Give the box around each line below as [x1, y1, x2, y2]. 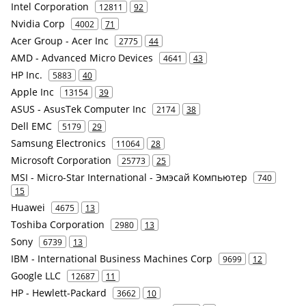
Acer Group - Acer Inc [11, 34, 109, 47]
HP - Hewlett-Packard [11, 286, 107, 299]
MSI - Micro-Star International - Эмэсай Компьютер [11, 171, 247, 184]
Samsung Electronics [11, 137, 106, 150]
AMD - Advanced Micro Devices [11, 51, 153, 64]
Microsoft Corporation [11, 154, 111, 167]
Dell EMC [11, 120, 52, 133]
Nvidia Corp [11, 17, 65, 30]
